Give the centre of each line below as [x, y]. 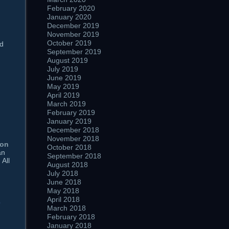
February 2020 [71, 8]
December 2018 [73, 130]
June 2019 [64, 78]
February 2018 [71, 217]
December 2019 [73, 26]
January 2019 [69, 121]
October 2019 [69, 43]
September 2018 [74, 156]
